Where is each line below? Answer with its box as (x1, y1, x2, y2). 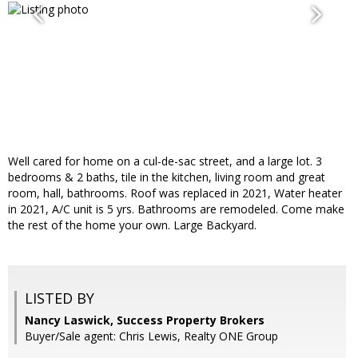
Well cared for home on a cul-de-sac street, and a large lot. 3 (8, 153, 322, 169)
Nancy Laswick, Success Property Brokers (25, 312, 265, 328)
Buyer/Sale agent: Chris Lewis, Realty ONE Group (25, 328, 278, 344)
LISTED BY (25, 288, 94, 308)
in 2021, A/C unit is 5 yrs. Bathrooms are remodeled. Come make (8, 201, 344, 217)
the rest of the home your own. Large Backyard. (8, 217, 257, 233)
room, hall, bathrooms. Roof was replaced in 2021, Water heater (8, 185, 342, 201)
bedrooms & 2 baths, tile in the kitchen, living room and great (8, 169, 325, 185)
